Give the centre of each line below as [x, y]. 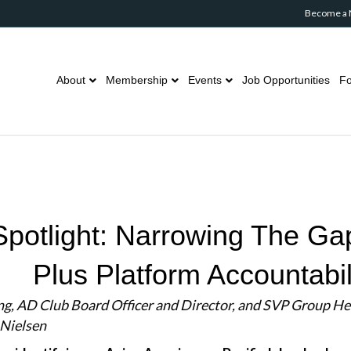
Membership [137, 80]
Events [205, 80]
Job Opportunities [286, 80]
